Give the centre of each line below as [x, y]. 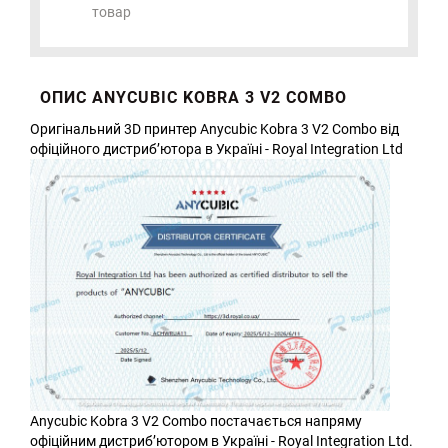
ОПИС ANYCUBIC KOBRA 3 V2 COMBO [193, 97]
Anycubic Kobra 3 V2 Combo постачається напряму [196, 421]
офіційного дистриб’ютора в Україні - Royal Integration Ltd [216, 148]
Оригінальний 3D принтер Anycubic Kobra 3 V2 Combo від [214, 128]
